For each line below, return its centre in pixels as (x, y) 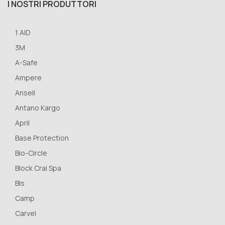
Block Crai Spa (38, 168)
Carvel (26, 213)
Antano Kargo (38, 107)
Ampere (28, 77)
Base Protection (42, 138)
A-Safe (26, 62)
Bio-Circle (31, 153)
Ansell (25, 92)
